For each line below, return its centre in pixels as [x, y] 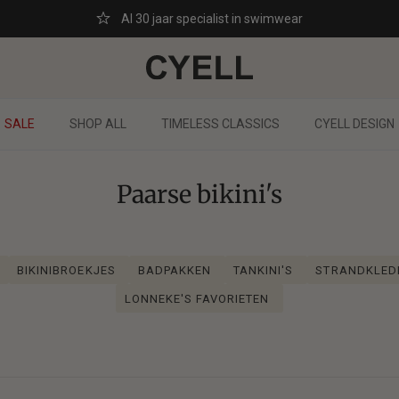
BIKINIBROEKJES [66, 270]
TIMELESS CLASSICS [220, 124]
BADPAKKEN [175, 270]
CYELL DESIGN [354, 124]
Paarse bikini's [199, 195]
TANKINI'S [264, 270]
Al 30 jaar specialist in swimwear [212, 18]
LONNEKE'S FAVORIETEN [197, 298]
